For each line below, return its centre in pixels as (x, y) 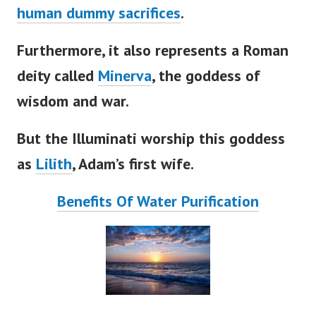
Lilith (54, 163)
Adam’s (102, 163)
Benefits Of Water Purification (158, 201)
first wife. (159, 163)
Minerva (125, 75)
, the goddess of (206, 75)
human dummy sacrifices (99, 12)
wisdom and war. (73, 101)
